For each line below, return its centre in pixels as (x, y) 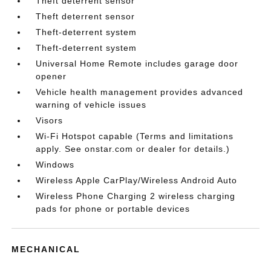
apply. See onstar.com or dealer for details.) (133, 149)
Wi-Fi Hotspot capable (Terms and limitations (135, 136)
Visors (50, 120)
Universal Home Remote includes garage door (137, 64)
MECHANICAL (46, 249)
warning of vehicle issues (91, 105)
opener (51, 76)
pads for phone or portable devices (113, 209)
